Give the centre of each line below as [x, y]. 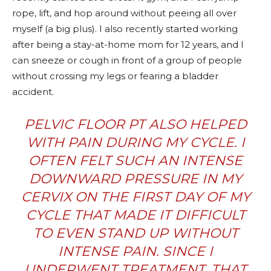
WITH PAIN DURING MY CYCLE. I [135, 142]
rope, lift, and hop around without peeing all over [124, 13]
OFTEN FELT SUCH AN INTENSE [135, 160]
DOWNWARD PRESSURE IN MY [135, 178]
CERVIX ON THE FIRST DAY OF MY [135, 197]
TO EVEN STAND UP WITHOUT [135, 233]
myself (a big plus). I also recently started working [125, 28]
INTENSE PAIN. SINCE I [135, 251]
